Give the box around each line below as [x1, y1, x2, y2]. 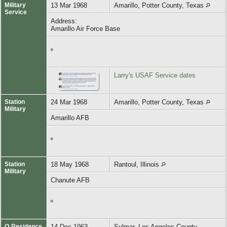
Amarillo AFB [51, 113, 91, 122]
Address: [51, 17, 77, 25]
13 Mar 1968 [51, 1, 89, 9]
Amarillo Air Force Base [51, 24, 122, 32]
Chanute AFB [51, 176, 92, 184]
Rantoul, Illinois [114, 160, 161, 168]
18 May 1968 [51, 160, 91, 168]
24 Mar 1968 [51, 98, 89, 106]
